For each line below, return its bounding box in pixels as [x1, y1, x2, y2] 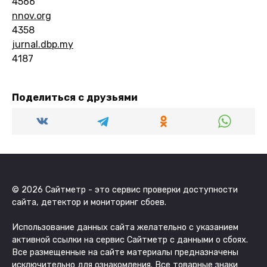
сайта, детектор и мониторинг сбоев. [12, 197, 166, 207]
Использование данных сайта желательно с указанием [12, 222, 238, 232]
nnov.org [12, 10, 51, 21]
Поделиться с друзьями [12, 91, 138, 103]
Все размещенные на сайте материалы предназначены [12, 247, 238, 257]
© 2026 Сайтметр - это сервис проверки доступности [12, 184, 238, 195]
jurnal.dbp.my [12, 38, 73, 50]
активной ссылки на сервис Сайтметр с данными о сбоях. [12, 234, 248, 245]
